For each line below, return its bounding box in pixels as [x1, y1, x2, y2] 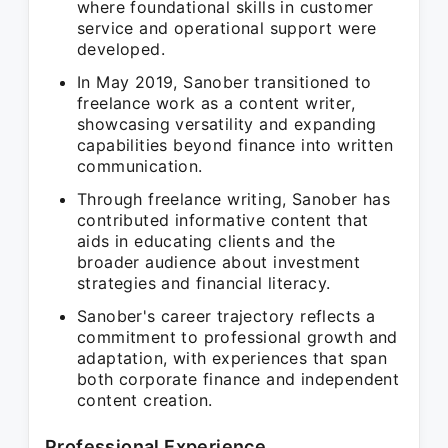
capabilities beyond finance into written [77, 135, 393, 155]
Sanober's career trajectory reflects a [77, 306, 376, 326]
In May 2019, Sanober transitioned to [77, 72, 372, 92]
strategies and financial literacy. [77, 273, 331, 293]
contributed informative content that [77, 210, 369, 230]
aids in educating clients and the [77, 231, 336, 251]
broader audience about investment [77, 252, 361, 272]
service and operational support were [77, 18, 377, 38]
